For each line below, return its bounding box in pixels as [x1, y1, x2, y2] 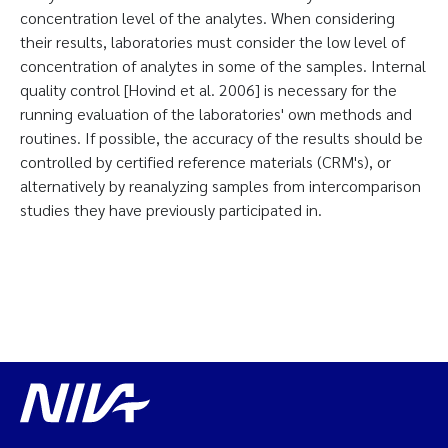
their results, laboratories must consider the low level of [20, 31, 405, 52]
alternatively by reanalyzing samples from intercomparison [20, 175, 421, 196]
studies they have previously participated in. [20, 199, 322, 220]
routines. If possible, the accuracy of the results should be [20, 127, 423, 148]
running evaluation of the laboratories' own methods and [20, 103, 412, 124]
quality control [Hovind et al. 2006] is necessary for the [20, 79, 397, 100]
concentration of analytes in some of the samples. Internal [20, 55, 426, 76]
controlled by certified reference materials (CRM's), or [20, 151, 391, 172]
